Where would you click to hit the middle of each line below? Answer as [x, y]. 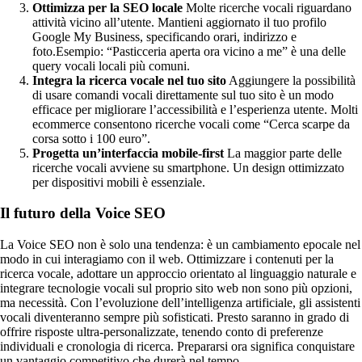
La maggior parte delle [283, 153]
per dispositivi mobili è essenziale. [119, 182]
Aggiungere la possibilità [291, 80]
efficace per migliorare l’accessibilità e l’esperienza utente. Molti [195, 109]
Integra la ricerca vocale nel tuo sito [129, 80]
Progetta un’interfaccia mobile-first [128, 153]
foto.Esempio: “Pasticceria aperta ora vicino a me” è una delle [189, 51]
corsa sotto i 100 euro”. [91, 138]
